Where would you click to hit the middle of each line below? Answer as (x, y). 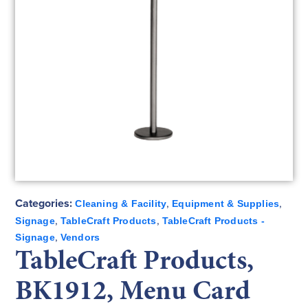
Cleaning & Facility (121, 203)
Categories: (44, 203)
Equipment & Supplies (226, 203)
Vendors (80, 237)
